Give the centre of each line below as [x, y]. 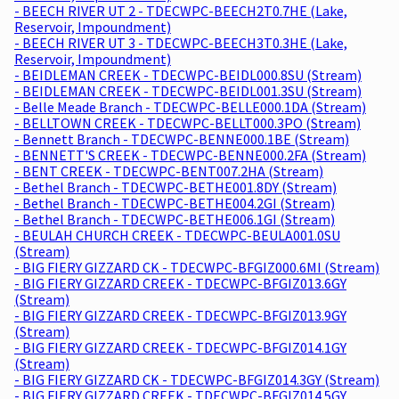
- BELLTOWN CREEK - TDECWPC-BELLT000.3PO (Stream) [187, 122]
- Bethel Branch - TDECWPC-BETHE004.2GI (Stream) [175, 203]
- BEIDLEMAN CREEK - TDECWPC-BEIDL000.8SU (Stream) [188, 74]
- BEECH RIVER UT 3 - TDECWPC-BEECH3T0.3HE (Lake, [181, 42]
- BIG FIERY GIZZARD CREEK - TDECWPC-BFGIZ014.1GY [180, 347]
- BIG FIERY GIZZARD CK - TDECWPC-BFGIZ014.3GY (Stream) [197, 379]
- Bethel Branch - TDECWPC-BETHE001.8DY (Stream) [175, 187]
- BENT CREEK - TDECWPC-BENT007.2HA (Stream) [169, 171]
